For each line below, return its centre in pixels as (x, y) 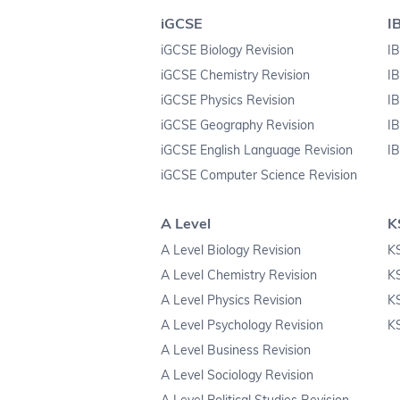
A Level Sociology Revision (237, 375)
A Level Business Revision (236, 350)
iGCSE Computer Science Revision (259, 175)
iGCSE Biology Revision (227, 50)
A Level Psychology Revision (242, 325)
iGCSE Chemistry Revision (235, 75)
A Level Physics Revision (231, 300)
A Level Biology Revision (231, 250)
